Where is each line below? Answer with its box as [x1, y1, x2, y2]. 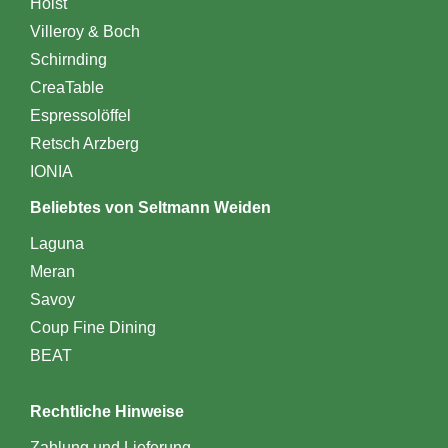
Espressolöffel [29, 106, 131, 124]
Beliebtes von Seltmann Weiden [29, 198, 271, 216]
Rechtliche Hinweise [29, 402, 184, 420]
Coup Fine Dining [29, 318, 156, 336]
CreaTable [29, 78, 104, 96]
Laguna [29, 234, 84, 252]
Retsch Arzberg [29, 134, 139, 152]
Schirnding [29, 50, 107, 68]
